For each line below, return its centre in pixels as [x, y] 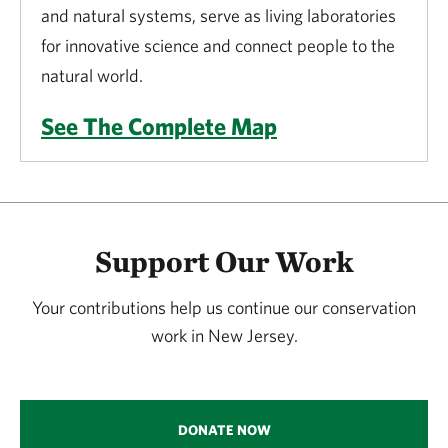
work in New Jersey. [224, 335]
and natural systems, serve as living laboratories [218, 15]
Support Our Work [224, 260]
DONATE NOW [224, 429]
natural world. [92, 75]
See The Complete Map [159, 125]
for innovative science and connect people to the [218, 45]
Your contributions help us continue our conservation [224, 307]
